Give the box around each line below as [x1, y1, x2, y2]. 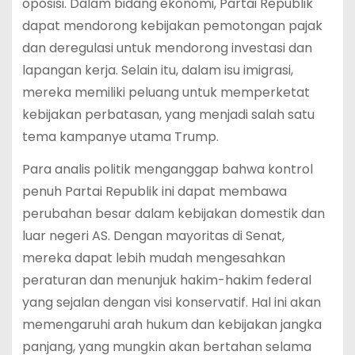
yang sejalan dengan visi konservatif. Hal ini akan [21, 292, 321, 311]
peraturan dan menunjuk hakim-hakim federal [21, 270, 311, 289]
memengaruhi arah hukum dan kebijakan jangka [21, 315, 322, 334]
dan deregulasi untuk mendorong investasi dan [21, 39, 312, 58]
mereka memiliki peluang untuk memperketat [21, 83, 310, 102]
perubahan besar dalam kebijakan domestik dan [21, 204, 325, 223]
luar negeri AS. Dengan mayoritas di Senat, [21, 226, 284, 245]
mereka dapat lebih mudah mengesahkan [21, 248, 285, 267]
